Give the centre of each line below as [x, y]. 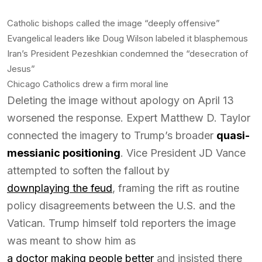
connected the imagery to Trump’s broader [112, 135]
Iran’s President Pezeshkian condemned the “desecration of [128, 54]
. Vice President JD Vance [183, 153]
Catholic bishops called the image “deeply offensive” [113, 23]
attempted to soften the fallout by [88, 170]
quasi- [233, 135]
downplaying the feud [60, 188]
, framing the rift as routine [176, 188]
